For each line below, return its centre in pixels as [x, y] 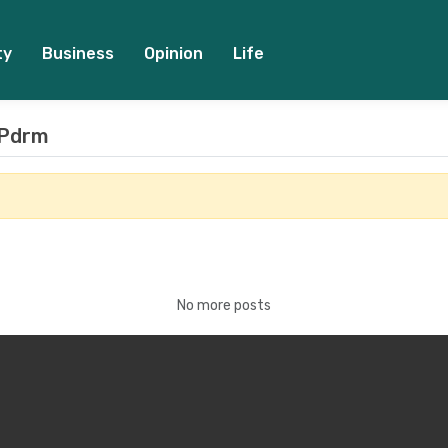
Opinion [173, 53]
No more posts [224, 305]
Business [77, 53]
